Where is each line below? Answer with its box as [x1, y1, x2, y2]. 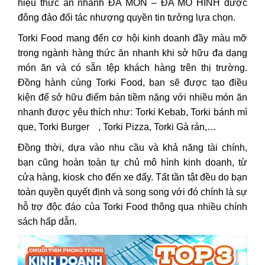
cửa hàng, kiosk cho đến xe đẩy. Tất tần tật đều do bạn [18, 172, 247, 182]
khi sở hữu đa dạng [159, 47, 248, 58]
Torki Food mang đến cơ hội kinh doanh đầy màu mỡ [18, 33, 247, 43]
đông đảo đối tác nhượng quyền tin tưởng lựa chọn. [18, 12, 235, 22]
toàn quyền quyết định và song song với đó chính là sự [18, 186, 247, 197]
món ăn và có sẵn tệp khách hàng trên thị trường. [18, 62, 247, 73]
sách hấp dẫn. [18, 216, 77, 227]
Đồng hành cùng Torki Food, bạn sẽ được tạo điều [18, 77, 247, 88]
